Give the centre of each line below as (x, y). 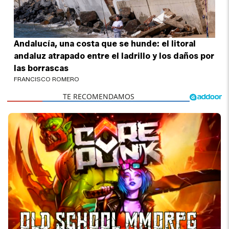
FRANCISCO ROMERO (47, 79)
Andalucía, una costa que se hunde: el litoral (105, 43)
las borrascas (41, 68)
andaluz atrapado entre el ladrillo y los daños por (114, 56)
